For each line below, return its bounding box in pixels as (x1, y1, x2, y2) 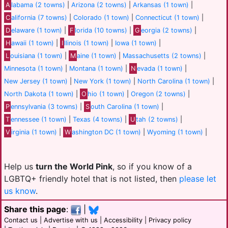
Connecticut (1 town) (135, 14, 200, 21)
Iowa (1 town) (115, 39, 157, 47)
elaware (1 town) (11, 26, 63, 34)
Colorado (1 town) (73, 14, 130, 21)
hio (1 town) (88, 90, 125, 98)
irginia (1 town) (11, 128, 58, 136)
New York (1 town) (74, 77, 131, 85)
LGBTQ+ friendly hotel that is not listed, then (4, 174, 179, 184)
